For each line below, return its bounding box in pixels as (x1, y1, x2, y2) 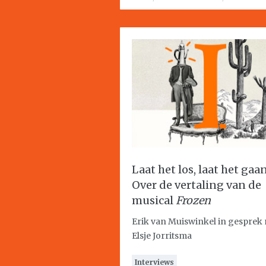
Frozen (176, 194, 211, 207)
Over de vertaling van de (132, 178, 261, 192)
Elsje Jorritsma (132, 230, 192, 241)
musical (132, 194, 176, 207)
